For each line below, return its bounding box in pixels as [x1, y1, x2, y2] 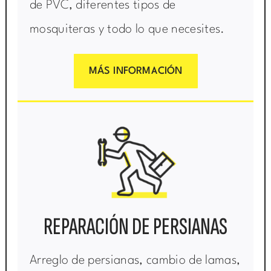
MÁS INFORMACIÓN [88, 66, 183, 77]
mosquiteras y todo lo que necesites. [29, 24, 225, 36]
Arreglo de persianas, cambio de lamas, [29, 255, 241, 267]
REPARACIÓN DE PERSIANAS [44, 212, 227, 242]
